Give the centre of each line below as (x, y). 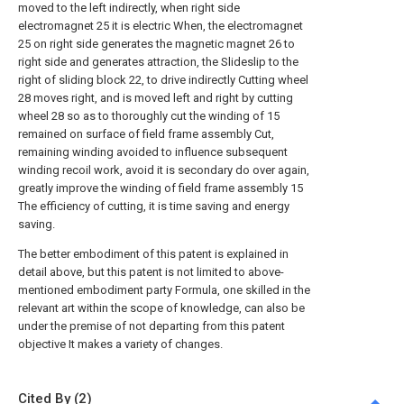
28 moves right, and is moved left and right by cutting (156, 98)
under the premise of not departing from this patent (151, 326)
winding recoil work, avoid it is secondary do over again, (164, 170)
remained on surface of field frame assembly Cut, (146, 134)
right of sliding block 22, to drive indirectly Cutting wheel (163, 80)
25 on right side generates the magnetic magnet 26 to (156, 44)
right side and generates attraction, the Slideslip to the (158, 62)
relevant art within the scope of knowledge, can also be (161, 308)
